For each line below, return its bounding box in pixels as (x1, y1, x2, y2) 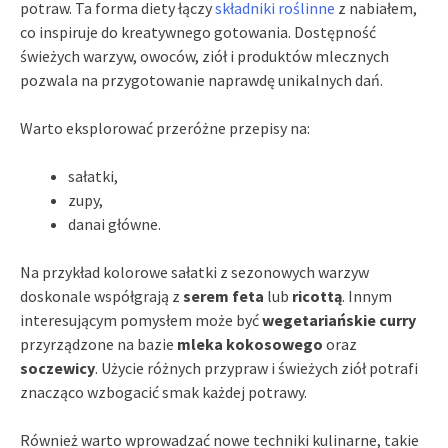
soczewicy (20, 357, 95, 378)
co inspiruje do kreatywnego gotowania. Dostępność (20, 21, 376, 42)
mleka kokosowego (177, 333, 323, 354)
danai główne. (68, 213, 161, 234)
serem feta (183, 285, 264, 306)
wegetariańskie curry (262, 309, 416, 330)
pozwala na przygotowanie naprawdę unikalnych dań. (20, 69, 383, 90)
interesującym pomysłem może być (20, 309, 262, 330)
